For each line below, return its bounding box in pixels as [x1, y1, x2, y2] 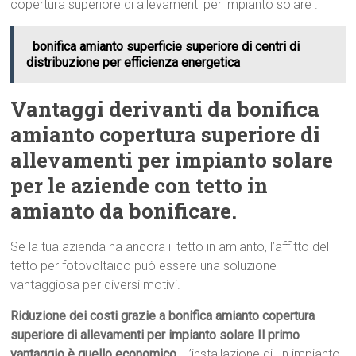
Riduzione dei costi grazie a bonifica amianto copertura [10, 308, 315, 324]
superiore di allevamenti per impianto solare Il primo [10, 327, 300, 343]
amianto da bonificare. [10, 197, 238, 225]
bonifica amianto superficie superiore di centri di [33, 39, 300, 55]
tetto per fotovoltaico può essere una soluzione [10, 258, 277, 274]
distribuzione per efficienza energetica [26, 55, 241, 71]
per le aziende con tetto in [10, 172, 269, 199]
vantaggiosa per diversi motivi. [10, 277, 181, 293]
